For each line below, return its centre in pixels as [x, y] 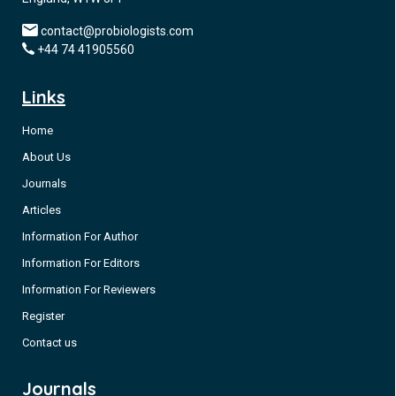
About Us [46, 157]
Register [43, 316]
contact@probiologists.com [117, 31]
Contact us [49, 343]
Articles [42, 210]
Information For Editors [81, 263]
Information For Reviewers [89, 289]
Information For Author [80, 236]
